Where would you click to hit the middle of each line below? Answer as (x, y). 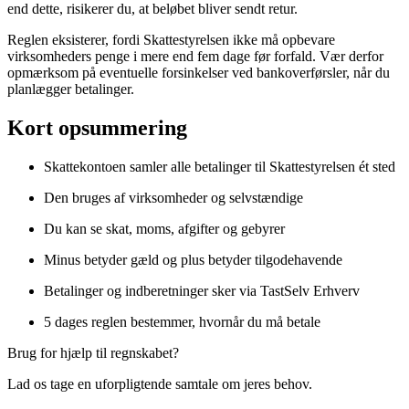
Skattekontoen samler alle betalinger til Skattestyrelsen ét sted (220, 166)
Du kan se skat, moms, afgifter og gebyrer (164, 228)
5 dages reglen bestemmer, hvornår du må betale (182, 321)
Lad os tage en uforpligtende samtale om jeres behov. (160, 383)
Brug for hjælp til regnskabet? (93, 352)
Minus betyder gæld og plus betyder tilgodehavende (193, 259)
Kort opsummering (97, 128)
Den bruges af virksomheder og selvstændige (173, 197)
